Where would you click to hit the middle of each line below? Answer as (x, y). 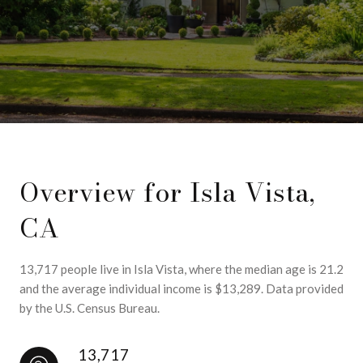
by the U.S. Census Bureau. (90, 308)
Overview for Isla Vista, (167, 192)
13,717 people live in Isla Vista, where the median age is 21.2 (181, 269)
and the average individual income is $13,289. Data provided (181, 288)
